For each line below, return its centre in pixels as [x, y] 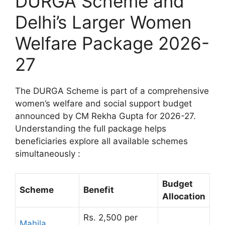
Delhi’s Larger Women [103, 22]
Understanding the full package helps [91, 129]
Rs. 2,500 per [110, 217]
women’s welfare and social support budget [103, 104]
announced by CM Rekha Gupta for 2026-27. [105, 116]
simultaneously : [48, 154]
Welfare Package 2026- [112, 43]
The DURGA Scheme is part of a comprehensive [112, 91]
